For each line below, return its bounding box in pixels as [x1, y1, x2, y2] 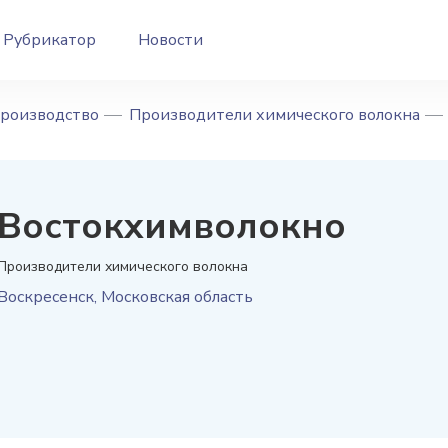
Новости [138, 29, 203, 51]
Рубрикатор [3, 29, 96, 51]
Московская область [101, 286, 253, 308]
